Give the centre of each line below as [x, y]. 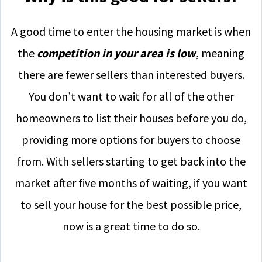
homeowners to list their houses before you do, [131, 118]
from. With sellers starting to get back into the [131, 161]
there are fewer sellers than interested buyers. [131, 75]
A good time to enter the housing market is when [131, 31]
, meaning [220, 53]
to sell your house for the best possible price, [131, 204]
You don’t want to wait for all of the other [131, 96]
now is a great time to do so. [131, 226]
